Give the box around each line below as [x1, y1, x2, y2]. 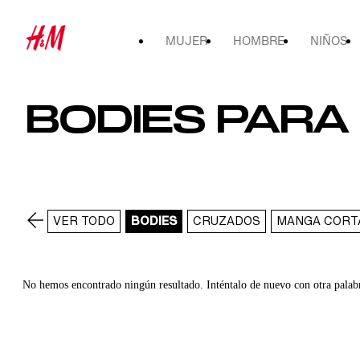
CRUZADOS [193, 214, 260, 228]
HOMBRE [233, 34, 284, 47]
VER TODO [53, 214, 115, 228]
